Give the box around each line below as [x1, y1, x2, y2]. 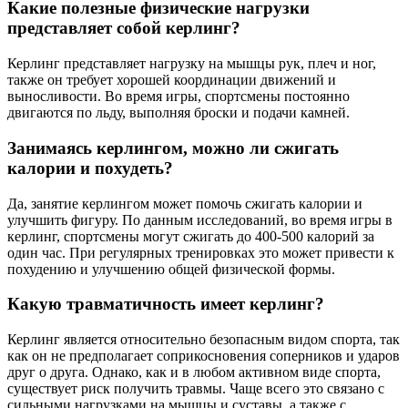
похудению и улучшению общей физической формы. [7, 260, 335, 277]
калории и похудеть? [7, 158, 173, 178]
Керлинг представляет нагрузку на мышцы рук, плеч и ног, [7, 56, 376, 72]
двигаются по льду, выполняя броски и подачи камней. [7, 105, 350, 121]
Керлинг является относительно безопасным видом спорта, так [7, 331, 400, 347]
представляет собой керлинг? [7, 18, 240, 38]
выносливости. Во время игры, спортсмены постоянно [7, 88, 350, 105]
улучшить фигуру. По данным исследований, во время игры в [7, 211, 393, 228]
